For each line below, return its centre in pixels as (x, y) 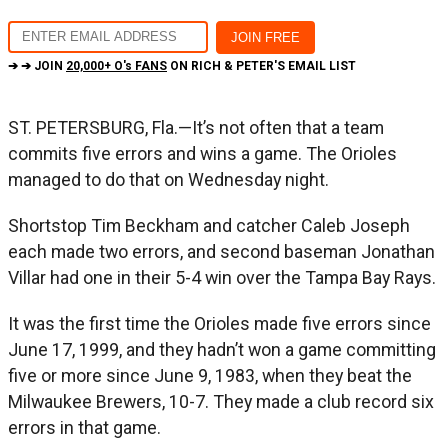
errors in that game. (84, 427)
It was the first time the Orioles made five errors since (219, 323)
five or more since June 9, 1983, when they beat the (210, 375)
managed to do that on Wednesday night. (168, 179)
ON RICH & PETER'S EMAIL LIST (261, 65)
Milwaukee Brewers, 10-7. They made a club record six (221, 401)
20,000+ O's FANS (116, 65)
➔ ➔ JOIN (37, 65)
